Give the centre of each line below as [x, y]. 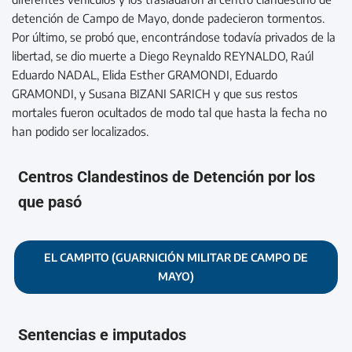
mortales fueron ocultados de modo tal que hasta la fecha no [169, 112]
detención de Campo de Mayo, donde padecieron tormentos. [168, 18]
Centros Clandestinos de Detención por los [167, 176]
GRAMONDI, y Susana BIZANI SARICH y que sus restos [155, 93]
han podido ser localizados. [80, 131]
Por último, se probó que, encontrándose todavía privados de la [174, 37]
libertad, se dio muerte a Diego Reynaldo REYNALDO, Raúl [163, 55]
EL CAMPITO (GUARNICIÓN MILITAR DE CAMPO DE [176, 257]
